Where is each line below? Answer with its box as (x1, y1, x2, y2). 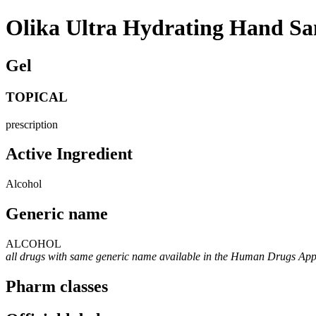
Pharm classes (6, 277, 108, 296)
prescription (6, 118, 58, 130)
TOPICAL (6, 89, 68, 104)
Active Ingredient (6, 145, 133, 164)
